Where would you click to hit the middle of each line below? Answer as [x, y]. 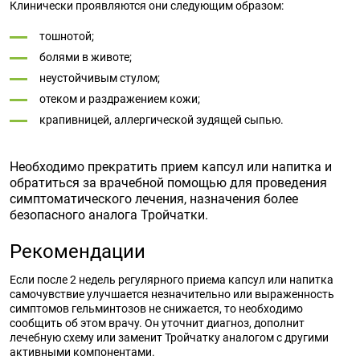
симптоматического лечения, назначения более [154, 199]
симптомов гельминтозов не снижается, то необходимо [156, 309]
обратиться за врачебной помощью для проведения [168, 183]
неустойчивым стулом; [100, 78]
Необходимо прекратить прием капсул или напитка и [171, 167]
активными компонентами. [82, 352]
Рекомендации [78, 252]
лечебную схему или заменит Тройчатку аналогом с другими [169, 337]
